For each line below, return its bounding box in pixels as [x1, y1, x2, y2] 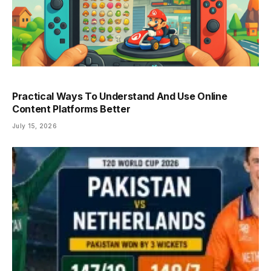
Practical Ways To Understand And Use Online [12, 90, 227, 102]
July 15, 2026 [12, 122, 57, 129]
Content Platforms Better [12, 102, 131, 115]
